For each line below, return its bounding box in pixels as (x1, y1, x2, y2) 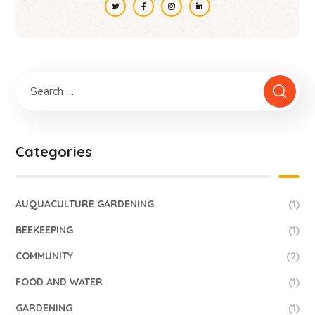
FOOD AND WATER (15, 276, 103, 289)
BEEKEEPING (15, 224, 74, 237)
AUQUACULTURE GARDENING (15, 198, 155, 211)
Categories (15, 143, 93, 161)
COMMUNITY (15, 250, 74, 263)
